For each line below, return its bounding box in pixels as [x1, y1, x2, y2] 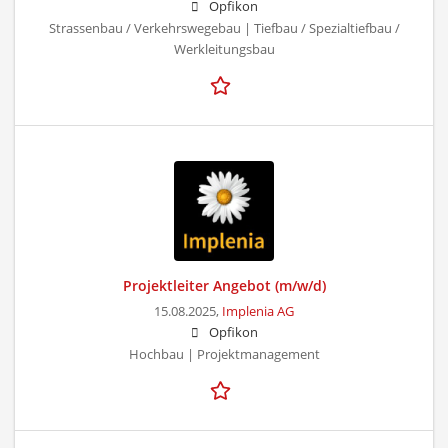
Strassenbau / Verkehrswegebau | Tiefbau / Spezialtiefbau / [48, 19, 400, 37]
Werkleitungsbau [173, 40, 275, 58]
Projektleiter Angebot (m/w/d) [122, 275, 326, 295]
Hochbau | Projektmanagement [128, 345, 320, 363]
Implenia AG [222, 302, 294, 320]
